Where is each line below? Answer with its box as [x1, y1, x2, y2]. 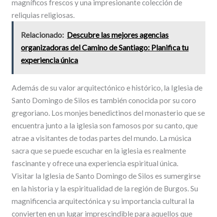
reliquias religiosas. [11, 10, 75, 19]
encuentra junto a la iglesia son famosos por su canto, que [11, 121, 198, 130]
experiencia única [21, 55, 78, 65]
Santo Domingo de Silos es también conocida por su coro [11, 96, 196, 105]
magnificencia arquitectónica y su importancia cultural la [11, 197, 194, 206]
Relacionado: [21, 30, 64, 40]
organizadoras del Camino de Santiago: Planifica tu [21, 43, 189, 52]
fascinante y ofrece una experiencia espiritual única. [11, 159, 178, 168]
